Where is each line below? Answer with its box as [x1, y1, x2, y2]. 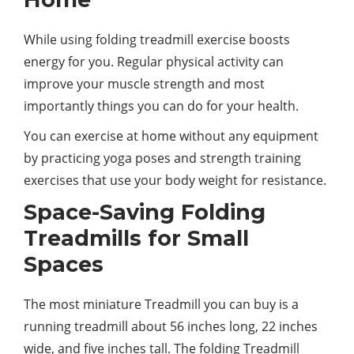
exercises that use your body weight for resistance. [24, 171, 326, 189]
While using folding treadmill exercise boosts [24, 30, 290, 48]
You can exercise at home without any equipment [24, 126, 318, 145]
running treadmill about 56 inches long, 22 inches [24, 317, 318, 335]
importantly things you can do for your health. [24, 96, 299, 115]
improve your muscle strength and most [24, 74, 265, 92]
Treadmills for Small [24, 224, 249, 251]
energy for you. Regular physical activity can [24, 52, 284, 70]
